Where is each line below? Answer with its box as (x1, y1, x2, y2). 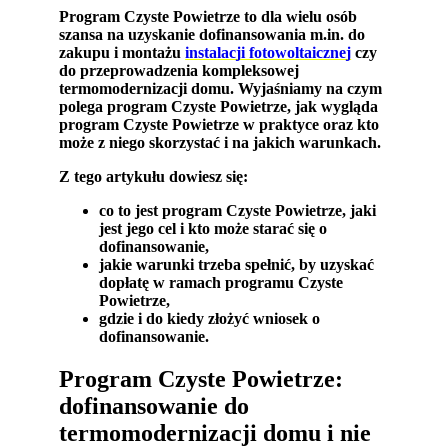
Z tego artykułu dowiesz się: (59, 168, 249, 186)
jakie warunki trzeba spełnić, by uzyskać (99, 256, 375, 274)
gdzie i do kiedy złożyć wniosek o (99, 310, 321, 328)
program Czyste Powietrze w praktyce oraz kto (59, 116, 380, 134)
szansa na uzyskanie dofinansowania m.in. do (59, 26, 366, 44)
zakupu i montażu (59, 44, 186, 62)
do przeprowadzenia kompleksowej (59, 62, 300, 80)
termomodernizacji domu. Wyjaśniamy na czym (59, 80, 383, 98)
